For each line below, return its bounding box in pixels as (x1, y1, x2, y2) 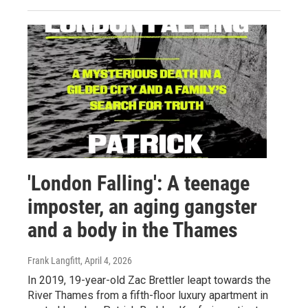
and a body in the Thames (27, 218, 238, 243)
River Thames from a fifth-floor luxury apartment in (27, 289, 268, 302)
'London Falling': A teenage (27, 171, 250, 196)
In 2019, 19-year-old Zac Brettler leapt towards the (27, 274, 271, 287)
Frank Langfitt (27, 255, 80, 267)
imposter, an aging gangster (27, 195, 257, 219)
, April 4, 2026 (80, 255, 132, 267)
